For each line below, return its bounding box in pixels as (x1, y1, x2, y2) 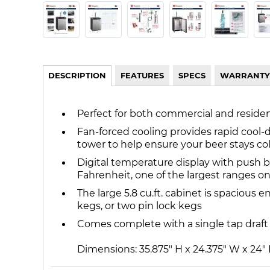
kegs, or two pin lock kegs (77, 199, 202, 212)
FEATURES (120, 70, 164, 80)
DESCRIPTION (48, 70, 106, 80)
